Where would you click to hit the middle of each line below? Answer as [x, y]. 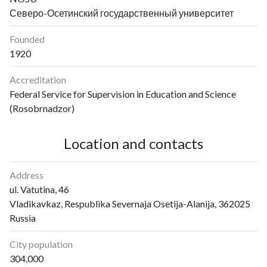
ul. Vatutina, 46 [39, 189]
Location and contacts [133, 144]
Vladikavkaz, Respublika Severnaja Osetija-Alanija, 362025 [130, 203]
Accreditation [38, 79]
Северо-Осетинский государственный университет [122, 13]
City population [41, 244]
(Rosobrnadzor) [42, 108]
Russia [23, 218]
